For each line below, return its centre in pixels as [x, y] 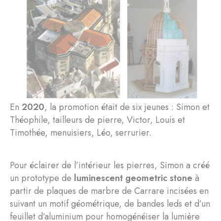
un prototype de [42, 178]
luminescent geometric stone [133, 178]
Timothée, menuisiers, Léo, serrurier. [81, 132]
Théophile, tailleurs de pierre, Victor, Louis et [97, 120]
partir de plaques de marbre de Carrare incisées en [109, 191]
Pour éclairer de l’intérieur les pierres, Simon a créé [110, 165]
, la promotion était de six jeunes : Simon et [127, 107]
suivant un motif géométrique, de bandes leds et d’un [110, 203]
